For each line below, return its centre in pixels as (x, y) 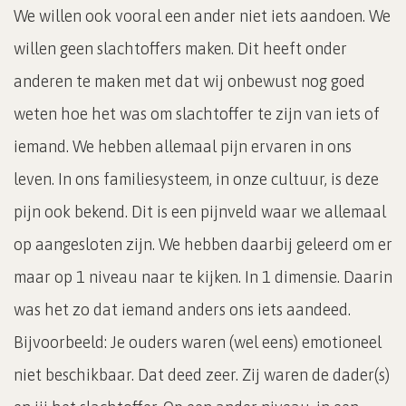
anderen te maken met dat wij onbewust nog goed (189, 81)
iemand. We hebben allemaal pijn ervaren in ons (183, 146)
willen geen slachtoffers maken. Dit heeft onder (180, 48)
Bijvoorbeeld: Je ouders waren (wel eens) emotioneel (198, 342)
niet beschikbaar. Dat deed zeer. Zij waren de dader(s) (202, 374)
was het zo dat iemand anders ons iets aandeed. (182, 309)
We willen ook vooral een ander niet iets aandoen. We (202, 15)
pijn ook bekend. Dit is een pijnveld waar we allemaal (200, 211)
